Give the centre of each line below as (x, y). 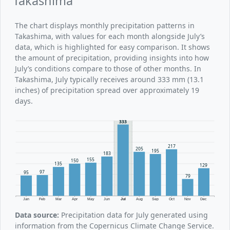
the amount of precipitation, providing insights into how (112, 57)
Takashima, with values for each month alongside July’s (110, 36)
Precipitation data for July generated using (133, 215)
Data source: (37, 215)
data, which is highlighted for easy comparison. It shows (112, 47)
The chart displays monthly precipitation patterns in (105, 25)
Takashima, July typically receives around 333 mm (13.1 (109, 79)
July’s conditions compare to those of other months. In (108, 68)
